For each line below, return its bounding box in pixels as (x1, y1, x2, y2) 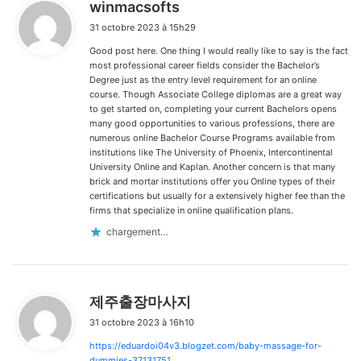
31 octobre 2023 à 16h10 (89, 316, 194, 328)
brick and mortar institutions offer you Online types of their (89, 175, 335, 187)
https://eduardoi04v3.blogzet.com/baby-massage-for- (89, 339, 322, 351)
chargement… (106, 226, 168, 239)
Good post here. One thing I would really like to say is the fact (89, 44, 348, 56)
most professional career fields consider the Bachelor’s (89, 59, 320, 71)
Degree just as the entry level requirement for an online (89, 73, 317, 85)
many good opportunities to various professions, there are (89, 117, 334, 129)
